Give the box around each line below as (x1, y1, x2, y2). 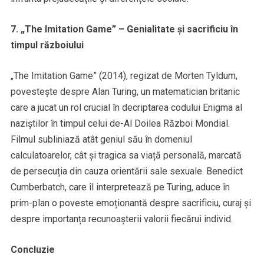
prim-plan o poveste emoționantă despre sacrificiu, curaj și (10, 197, 251, 209)
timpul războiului (10, 39, 84, 51)
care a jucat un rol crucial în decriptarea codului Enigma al (10, 102, 242, 114)
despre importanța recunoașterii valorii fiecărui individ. (10, 213, 233, 225)
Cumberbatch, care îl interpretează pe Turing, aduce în (10, 181, 230, 193)
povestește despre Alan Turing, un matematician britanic (10, 86, 240, 98)
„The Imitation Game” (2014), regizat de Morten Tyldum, (10, 70, 237, 82)
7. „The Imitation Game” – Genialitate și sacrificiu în (10, 24, 238, 35)
